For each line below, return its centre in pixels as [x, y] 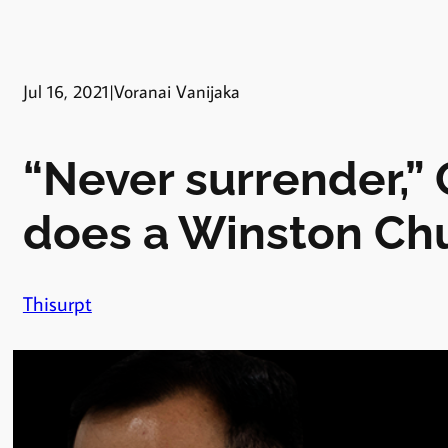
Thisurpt [57, 303]
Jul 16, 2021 [65, 91]
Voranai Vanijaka [176, 91]
